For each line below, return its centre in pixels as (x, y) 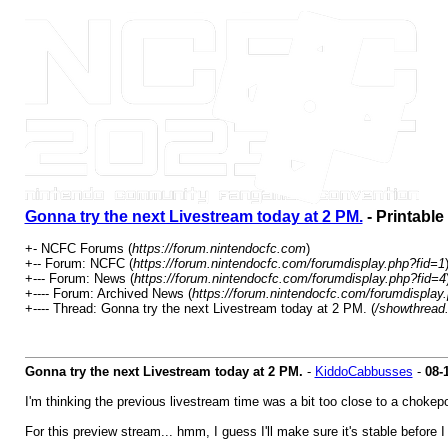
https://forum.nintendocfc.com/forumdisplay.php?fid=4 (289, 278)
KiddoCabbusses (363, 371)
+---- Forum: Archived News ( (108, 293)
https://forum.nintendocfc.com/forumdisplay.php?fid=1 (288, 263)
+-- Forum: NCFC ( (78, 263)
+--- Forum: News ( (79, 278)
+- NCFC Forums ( (78, 248)
